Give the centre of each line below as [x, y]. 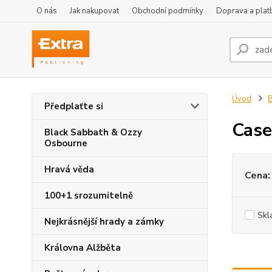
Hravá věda [69, 169]
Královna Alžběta [83, 248]
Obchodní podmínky [168, 11]
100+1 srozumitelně [89, 195]
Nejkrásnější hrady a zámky [104, 222]
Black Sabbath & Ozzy [93, 132]
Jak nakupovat [94, 11]
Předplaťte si [74, 106]
